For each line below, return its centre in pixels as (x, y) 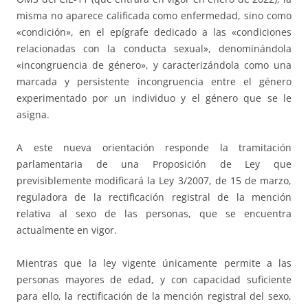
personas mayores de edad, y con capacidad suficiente (154, 280)
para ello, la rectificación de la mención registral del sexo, (154, 296)
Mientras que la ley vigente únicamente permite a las (154, 263)
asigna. (33, 115)
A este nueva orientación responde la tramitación (154, 148)
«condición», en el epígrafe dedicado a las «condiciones (154, 32)
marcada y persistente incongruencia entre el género (154, 82)
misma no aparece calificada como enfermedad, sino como (154, 16)
